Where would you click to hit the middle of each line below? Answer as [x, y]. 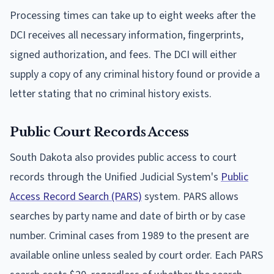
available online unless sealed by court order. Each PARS [136, 255]
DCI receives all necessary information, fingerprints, [127, 35]
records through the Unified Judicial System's [115, 177]
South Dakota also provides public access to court [123, 157]
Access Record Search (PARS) [76, 196]
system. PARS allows [190, 196]
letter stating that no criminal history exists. [111, 94]
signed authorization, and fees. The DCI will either [123, 54]
